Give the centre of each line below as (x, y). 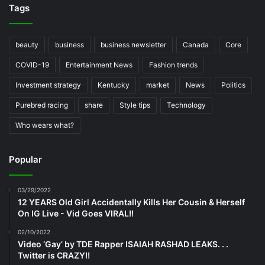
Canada (196, 44)
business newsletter (133, 44)
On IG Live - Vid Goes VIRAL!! (76, 213)
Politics (233, 85)
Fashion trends (173, 64)
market (158, 85)
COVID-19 (32, 64)
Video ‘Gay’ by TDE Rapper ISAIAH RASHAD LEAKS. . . (123, 244)
